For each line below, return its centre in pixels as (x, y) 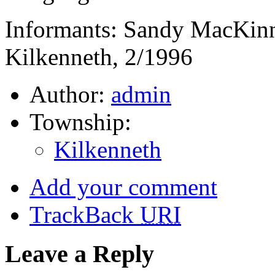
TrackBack (85, 214)
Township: (80, 122)
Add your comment (123, 187)
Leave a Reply (79, 254)
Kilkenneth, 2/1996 (99, 56)
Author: (70, 94)
